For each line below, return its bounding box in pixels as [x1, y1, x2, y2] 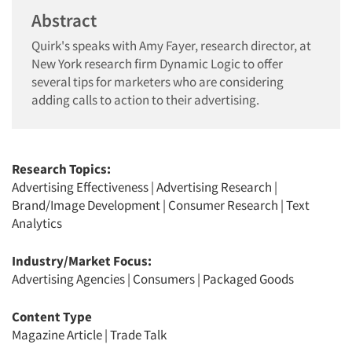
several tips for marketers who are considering [31, 73, 284, 90]
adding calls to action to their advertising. [31, 91, 259, 108]
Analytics [12, 214, 62, 232]
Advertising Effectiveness [12, 178, 148, 196]
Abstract [31, 9, 97, 31]
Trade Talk [110, 326, 167, 343]
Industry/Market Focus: [12, 252, 152, 269]
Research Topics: [12, 160, 111, 178]
